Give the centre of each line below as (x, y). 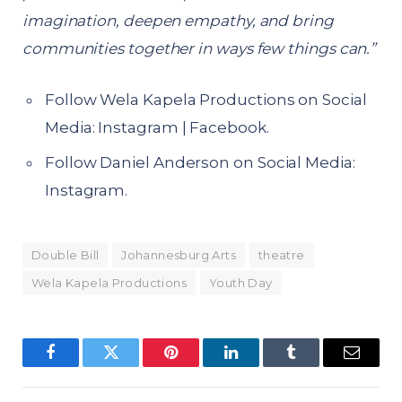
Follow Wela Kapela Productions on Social (206, 100)
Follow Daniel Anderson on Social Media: (200, 162)
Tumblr (314, 366)
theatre (281, 255)
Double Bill (66, 255)
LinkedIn (259, 366)
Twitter (133, 366)
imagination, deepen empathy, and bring (178, 20)
